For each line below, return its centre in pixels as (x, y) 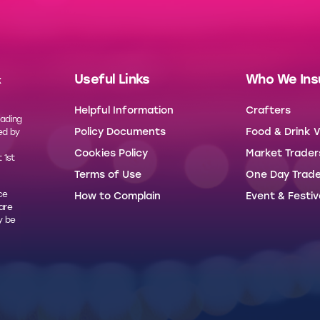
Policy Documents (120, 132)
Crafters (268, 111)
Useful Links (112, 80)
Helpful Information (124, 111)
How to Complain (117, 196)
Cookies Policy (111, 154)
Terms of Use (108, 175)
